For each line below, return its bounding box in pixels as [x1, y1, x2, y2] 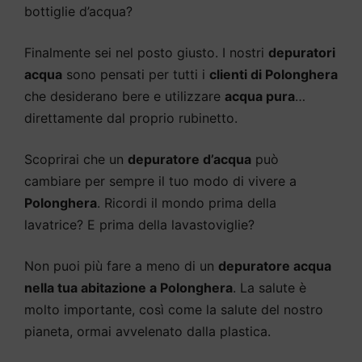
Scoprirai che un [24, 150, 128, 167]
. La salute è [233, 279, 306, 296]
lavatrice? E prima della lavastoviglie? [24, 216, 255, 233]
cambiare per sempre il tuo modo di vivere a [24, 172, 297, 189]
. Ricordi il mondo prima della [97, 194, 276, 211]
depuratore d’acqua [128, 150, 251, 167]
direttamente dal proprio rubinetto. [24, 109, 238, 126]
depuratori [268, 44, 335, 61]
